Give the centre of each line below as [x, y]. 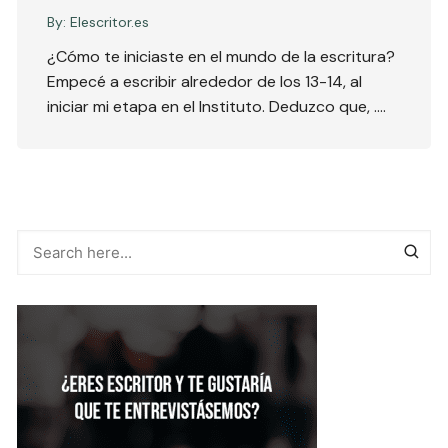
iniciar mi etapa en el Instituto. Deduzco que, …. [217, 107]
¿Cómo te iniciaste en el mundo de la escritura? [221, 57]
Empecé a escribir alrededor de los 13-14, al [205, 82]
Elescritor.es [110, 22]
